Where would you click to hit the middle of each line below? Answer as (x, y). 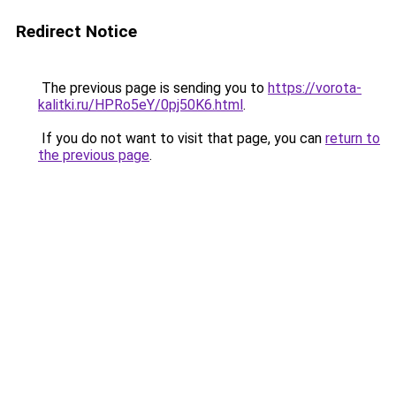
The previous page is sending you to (153, 88)
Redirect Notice (76, 31)
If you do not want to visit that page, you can (182, 138)
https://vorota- (315, 88)
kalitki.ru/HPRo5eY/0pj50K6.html (141, 105)
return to (353, 138)
